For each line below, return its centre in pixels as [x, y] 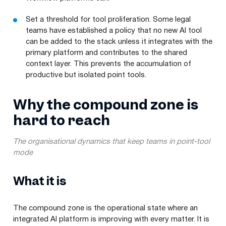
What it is [40, 181]
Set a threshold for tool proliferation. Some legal [108, 19]
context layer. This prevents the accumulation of [108, 64]
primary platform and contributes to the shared [106, 53]
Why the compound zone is [106, 104]
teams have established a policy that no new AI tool [114, 31]
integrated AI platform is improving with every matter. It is [111, 219]
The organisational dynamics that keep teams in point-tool [111, 142]
